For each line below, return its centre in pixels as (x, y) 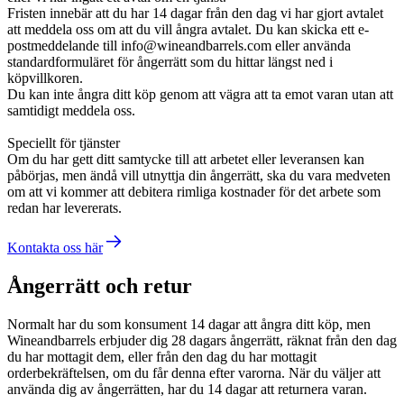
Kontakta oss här (55, 248)
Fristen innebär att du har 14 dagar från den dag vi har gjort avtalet (195, 14)
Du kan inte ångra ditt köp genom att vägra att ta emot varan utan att (200, 95)
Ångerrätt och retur (100, 286)
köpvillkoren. (45, 78)
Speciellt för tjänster (64, 143)
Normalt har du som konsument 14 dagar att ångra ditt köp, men (189, 324)
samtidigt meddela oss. (71, 111)
